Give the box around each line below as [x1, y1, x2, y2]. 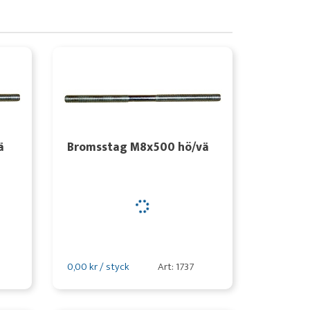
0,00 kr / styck [66, 258, 129, 275]
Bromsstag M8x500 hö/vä [66, 137, 209, 157]
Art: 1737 [157, 258, 194, 275]
